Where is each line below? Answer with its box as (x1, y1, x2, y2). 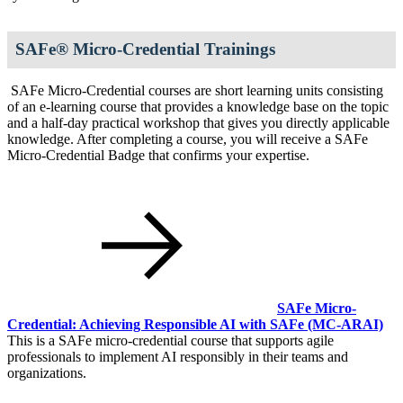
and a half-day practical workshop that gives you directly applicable (7, 114, 390, 130)
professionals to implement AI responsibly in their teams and (7, 348, 348, 364)
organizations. (7, 364, 86, 381)
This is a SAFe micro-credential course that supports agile (7, 332, 334, 348)
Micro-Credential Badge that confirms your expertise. (7, 147, 309, 163)
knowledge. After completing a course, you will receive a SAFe (7, 130, 368, 147)
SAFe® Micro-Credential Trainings (15, 40, 276, 59)
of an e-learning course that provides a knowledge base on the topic (7, 98, 389, 114)
